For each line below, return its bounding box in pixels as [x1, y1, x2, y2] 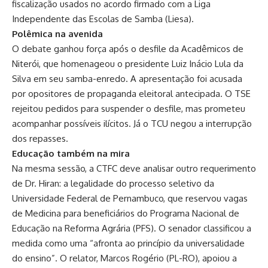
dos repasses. [12, 132, 68, 144]
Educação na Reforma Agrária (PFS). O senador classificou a [12, 222, 251, 234]
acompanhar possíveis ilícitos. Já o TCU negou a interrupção [12, 117, 252, 129]
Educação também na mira [12, 147, 130, 159]
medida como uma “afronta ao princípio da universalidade [12, 237, 245, 249]
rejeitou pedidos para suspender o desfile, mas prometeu [12, 102, 245, 114]
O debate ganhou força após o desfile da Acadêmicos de [12, 42, 243, 54]
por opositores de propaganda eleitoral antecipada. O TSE [12, 87, 251, 99]
